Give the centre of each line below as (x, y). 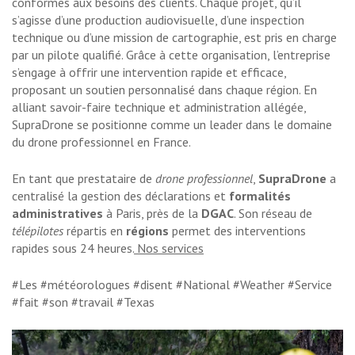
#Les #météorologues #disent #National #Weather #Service (172, 285)
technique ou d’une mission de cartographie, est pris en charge (174, 38)
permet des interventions (237, 231)
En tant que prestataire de (84, 179)
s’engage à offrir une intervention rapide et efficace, (149, 73)
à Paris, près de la (152, 214)
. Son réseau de (273, 214)
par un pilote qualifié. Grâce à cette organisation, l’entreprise (171, 55)
